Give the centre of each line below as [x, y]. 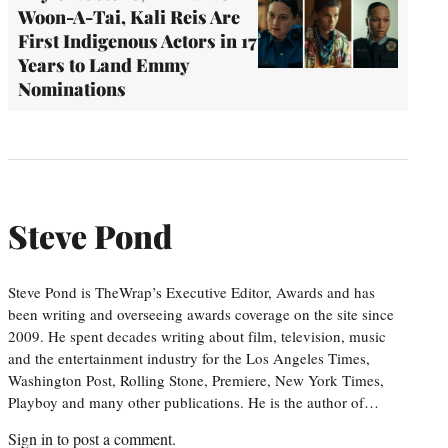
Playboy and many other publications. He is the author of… [193, 401]
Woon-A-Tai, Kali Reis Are [129, 16]
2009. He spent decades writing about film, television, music [197, 335]
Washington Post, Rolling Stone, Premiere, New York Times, [196, 379]
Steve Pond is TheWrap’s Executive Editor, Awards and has [191, 291]
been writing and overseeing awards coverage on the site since [201, 313]
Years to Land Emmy [103, 64]
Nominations [72, 88]
